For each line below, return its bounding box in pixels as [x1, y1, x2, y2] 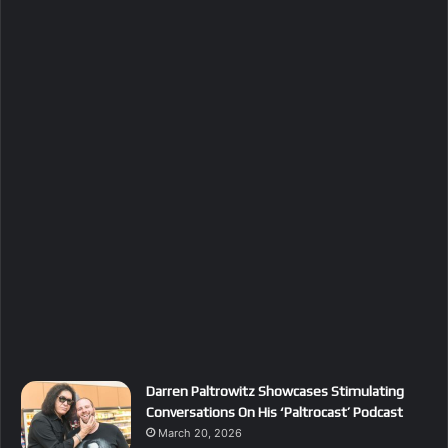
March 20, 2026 [158, 426, 242, 441]
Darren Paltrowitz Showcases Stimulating [146, 383, 404, 400]
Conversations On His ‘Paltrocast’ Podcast [146, 404, 403, 421]
